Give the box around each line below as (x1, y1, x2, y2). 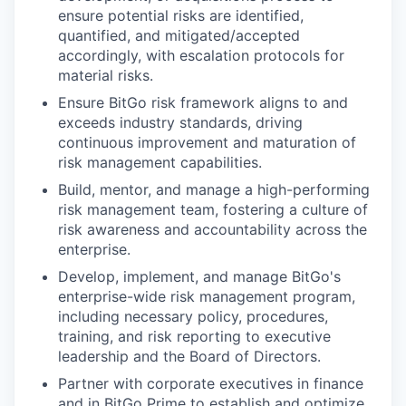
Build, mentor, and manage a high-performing (58, 180, 370, 198)
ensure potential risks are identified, (58, 6, 304, 24)
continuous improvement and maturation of (58, 133, 356, 151)
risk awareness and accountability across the (58, 220, 367, 238)
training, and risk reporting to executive (58, 327, 331, 345)
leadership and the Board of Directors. (58, 347, 321, 365)
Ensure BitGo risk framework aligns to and (58, 93, 348, 111)
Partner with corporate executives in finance (58, 374, 363, 392)
